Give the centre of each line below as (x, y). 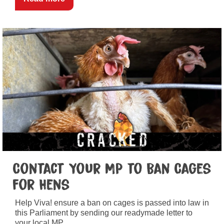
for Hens (41, 185)
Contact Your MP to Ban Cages (112, 169)
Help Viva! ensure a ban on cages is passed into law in (112, 203)
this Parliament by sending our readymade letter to (104, 213)
